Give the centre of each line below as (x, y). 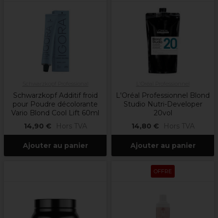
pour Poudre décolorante (55, 104)
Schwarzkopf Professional (55, 84)
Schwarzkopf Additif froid (55, 96)
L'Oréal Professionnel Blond (163, 96)
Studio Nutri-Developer (163, 104)
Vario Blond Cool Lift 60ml (55, 113)
